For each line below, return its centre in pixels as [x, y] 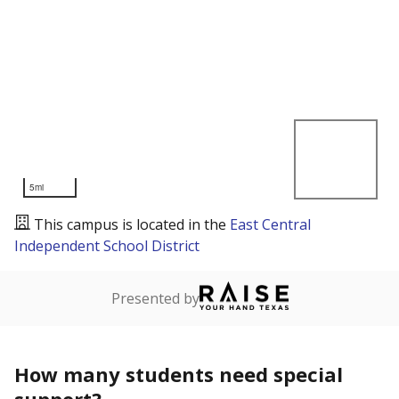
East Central [270, 224]
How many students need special [179, 374]
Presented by [155, 298]
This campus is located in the [132, 224]
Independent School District [107, 246]
